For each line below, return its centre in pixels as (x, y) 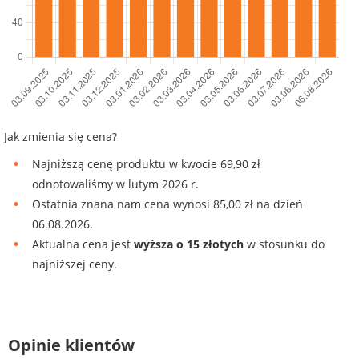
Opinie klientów (71, 345)
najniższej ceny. (75, 264)
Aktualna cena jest (83, 244)
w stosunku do (284, 244)
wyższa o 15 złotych (189, 244)
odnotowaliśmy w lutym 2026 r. (115, 184)
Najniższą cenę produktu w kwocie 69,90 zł (146, 164)
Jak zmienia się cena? (61, 137)
